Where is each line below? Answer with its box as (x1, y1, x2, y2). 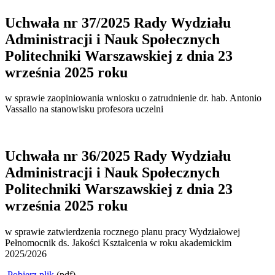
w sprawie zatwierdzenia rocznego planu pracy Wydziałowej (5, 227, 240, 238)
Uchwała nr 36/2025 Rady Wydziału (5, 148, 231, 165)
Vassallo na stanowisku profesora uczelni (5, 104, 163, 115)
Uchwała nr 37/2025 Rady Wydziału (5, 14, 231, 31)
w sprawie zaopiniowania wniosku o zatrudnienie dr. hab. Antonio (5, 93, 261, 104)
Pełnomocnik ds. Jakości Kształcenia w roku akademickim (5, 238, 231, 249)
